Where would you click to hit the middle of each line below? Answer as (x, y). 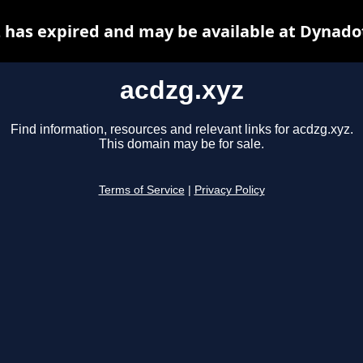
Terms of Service (141, 190)
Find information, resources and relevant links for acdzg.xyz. (181, 130)
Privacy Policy (229, 190)
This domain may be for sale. (181, 144)
